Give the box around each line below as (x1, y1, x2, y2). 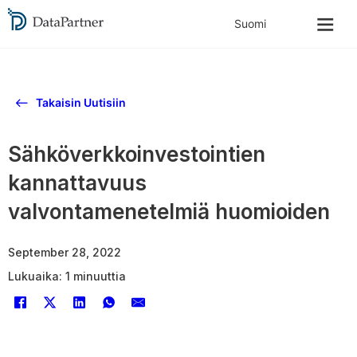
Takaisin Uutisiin (36, 96, 126, 109)
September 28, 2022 (8, 245, 121, 259)
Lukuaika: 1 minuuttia (8, 269, 126, 283)
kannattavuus (8, 171, 147, 195)
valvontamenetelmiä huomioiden (8, 199, 330, 224)
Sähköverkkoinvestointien (8, 142, 265, 167)
